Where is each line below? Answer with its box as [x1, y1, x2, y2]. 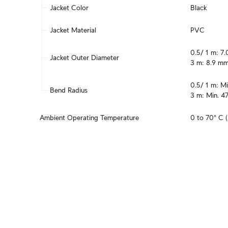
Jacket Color [50, 4, 89, 12]
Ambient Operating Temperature [40, 113, 139, 122]
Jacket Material [50, 26, 96, 34]
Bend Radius [50, 86, 88, 94]
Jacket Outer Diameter [50, 53, 119, 62]
